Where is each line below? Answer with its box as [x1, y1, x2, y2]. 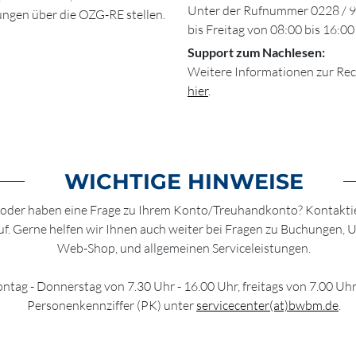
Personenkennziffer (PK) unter [27, 296, 196, 313]
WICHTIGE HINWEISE [64, 168, 304, 195]
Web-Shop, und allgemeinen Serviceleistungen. [57, 239, 311, 256]
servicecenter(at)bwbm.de [196, 296, 339, 313]
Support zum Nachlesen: [188, 44, 325, 60]
